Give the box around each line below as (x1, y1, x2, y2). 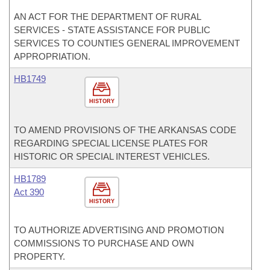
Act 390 (14, 187, 44, 197)
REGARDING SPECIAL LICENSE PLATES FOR (14, 138, 208, 148)
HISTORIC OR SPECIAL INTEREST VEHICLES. (14, 151, 210, 162)
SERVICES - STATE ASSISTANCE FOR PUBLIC (14, 25, 210, 35)
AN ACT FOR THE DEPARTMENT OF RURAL (14, 11, 201, 22)
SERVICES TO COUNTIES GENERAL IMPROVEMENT (14, 38, 240, 48)
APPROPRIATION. (14, 51, 90, 61)
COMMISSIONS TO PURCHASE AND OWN (14, 238, 194, 248)
